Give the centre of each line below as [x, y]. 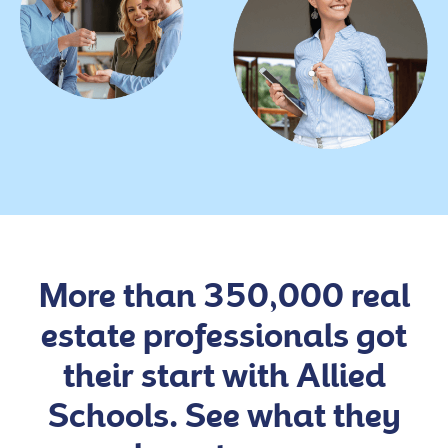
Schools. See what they [224, 415]
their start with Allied [224, 375]
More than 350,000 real [224, 295]
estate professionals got [224, 335]
